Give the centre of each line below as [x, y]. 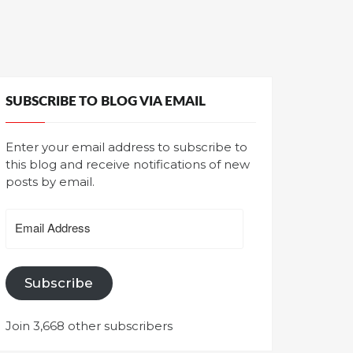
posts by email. [50, 182]
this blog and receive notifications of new [128, 164]
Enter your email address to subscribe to [126, 147]
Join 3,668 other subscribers [89, 326]
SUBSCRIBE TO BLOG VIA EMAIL [106, 102]
